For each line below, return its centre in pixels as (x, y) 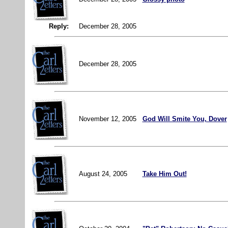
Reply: (55, 26)
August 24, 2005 (104, 174)
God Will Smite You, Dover (184, 119)
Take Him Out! (164, 174)
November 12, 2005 (108, 119)
